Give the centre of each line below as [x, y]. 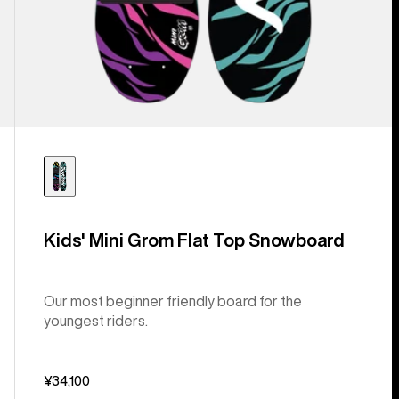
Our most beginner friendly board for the [172, 301]
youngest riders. [95, 320]
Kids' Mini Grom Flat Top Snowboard [194, 240]
